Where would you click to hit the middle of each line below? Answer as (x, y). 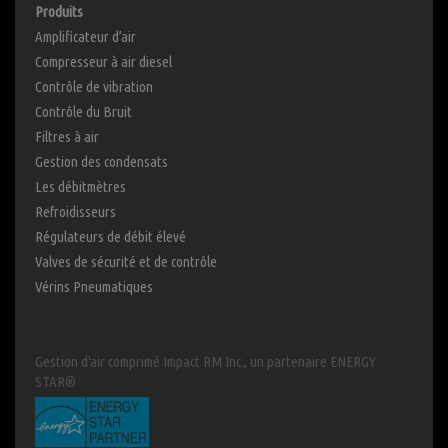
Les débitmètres (80, 187)
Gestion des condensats (101, 162)
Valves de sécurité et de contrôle (126, 262)
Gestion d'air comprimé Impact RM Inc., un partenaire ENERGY (205, 362)
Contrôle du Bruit (83, 112)
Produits (59, 12)
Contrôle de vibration (94, 87)
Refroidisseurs (75, 212)
